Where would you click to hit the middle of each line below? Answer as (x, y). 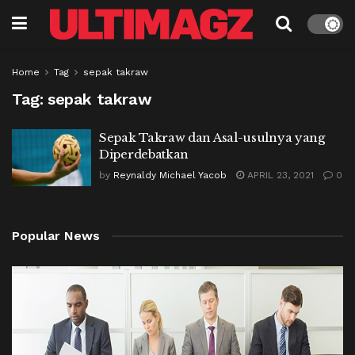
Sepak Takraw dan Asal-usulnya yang (212, 137)
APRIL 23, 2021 (279, 175)
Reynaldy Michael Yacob (170, 175)
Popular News (56, 235)
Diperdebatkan (144, 154)
